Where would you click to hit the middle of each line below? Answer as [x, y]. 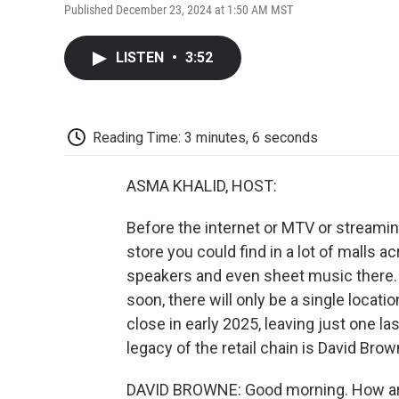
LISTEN [142, 57]
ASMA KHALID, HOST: [202, 186]
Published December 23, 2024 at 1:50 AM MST [179, 9]
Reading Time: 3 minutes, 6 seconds [205, 137]
